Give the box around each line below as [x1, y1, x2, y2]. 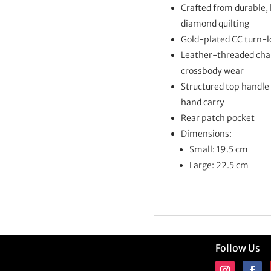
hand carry [180, 96, 224, 108]
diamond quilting [180, 18, 249, 29]
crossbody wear [180, 65, 244, 76]
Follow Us [215, 242, 260, 255]
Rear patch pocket [180, 112, 255, 123]
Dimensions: [180, 128, 232, 139]
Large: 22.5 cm [189, 159, 249, 171]
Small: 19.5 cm [189, 143, 248, 155]
